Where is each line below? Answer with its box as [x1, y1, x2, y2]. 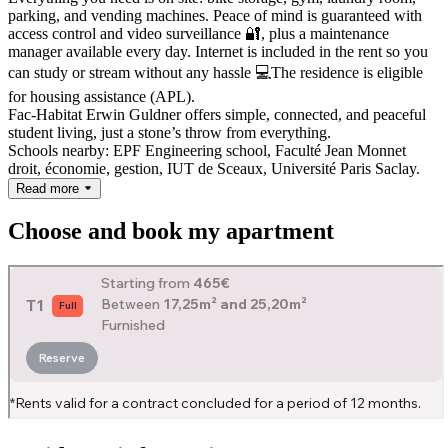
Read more [16, 180, 83, 196]
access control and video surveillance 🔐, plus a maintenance [8, 24, 389, 42]
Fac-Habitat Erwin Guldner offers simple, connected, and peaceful [8, 105, 426, 123]
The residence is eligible [271, 63, 423, 81]
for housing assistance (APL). [8, 87, 195, 105]
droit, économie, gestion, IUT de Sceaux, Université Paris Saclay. [8, 159, 420, 177]
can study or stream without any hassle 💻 [8, 63, 271, 81]
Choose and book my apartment [8, 218, 334, 245]
